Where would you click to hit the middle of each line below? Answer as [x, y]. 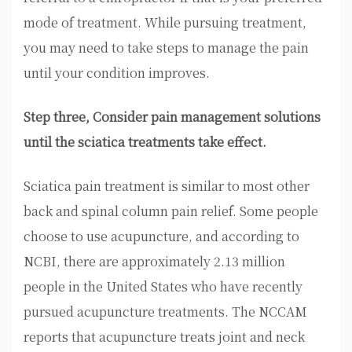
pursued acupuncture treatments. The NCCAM [165, 311]
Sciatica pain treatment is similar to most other [167, 185]
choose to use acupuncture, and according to [161, 236]
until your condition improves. [117, 72]
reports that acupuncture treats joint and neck [164, 336]
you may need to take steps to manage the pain [166, 47]
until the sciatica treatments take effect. [145, 141]
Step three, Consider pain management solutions [172, 116]
